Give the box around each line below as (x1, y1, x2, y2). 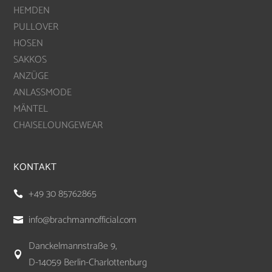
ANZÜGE (13, 67, 49, 84)
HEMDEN (13, 2, 50, 19)
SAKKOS (13, 51, 47, 68)
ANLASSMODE (13, 84, 72, 101)
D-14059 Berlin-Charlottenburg (29, 254, 148, 271)
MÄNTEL (13, 100, 49, 117)
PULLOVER (13, 18, 59, 35)
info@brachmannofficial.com (29, 211, 137, 228)
